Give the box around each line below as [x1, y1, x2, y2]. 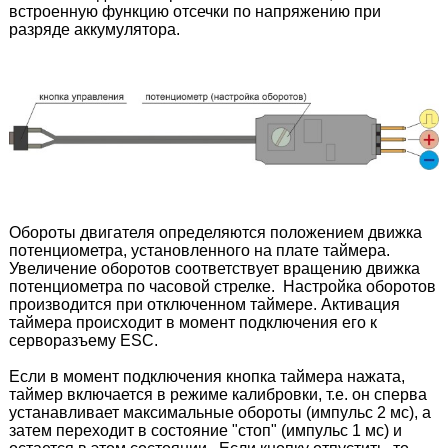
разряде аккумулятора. [8, 20, 180, 38]
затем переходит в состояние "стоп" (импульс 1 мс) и [8, 421, 402, 439]
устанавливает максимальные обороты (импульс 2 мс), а [8, 403, 431, 421]
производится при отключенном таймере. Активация [8, 295, 400, 313]
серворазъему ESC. [8, 331, 162, 349]
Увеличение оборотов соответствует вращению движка [8, 259, 420, 277]
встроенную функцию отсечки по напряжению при [8, 2, 381, 20]
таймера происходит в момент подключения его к [8, 313, 377, 331]
